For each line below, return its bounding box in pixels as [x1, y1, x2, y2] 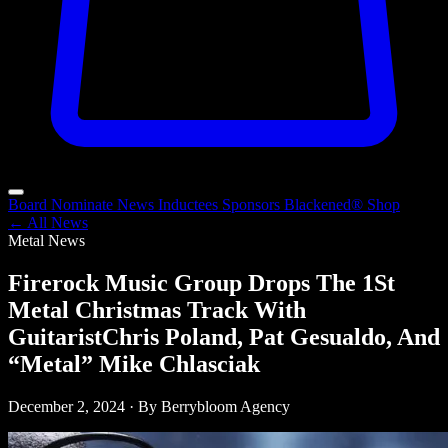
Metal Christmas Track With [8, 296, 306, 323]
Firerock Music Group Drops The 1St [8, 269, 395, 296]
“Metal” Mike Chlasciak [8, 350, 260, 377]
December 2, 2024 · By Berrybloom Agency [8, 397, 290, 415]
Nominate [51, 196, 117, 213]
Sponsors [222, 196, 284, 213]
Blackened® [284, 196, 367, 213]
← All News [8, 214, 88, 231]
